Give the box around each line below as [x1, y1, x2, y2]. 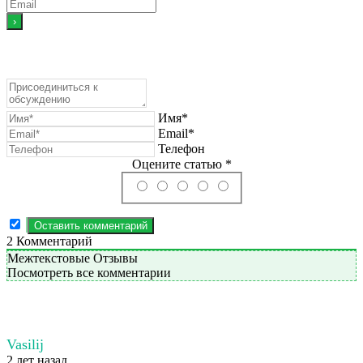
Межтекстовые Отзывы [7, 250, 138, 265]
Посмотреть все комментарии [7, 265, 171, 280]
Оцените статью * [131, 157, 232, 172]
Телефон [158, 142, 205, 156]
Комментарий [13, 233, 92, 248]
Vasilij [6, 335, 44, 352]
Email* [158, 126, 194, 141]
